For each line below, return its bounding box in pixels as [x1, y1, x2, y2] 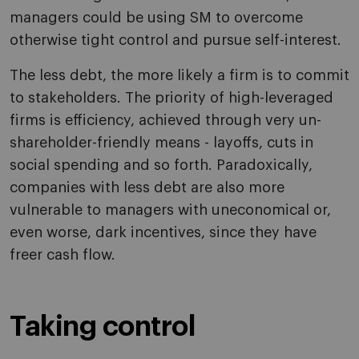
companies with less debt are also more [10, 180, 284, 196]
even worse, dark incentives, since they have [10, 225, 317, 240]
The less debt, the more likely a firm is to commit [10, 68, 349, 83]
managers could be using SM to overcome [10, 10, 303, 26]
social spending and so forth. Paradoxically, [10, 158, 313, 173]
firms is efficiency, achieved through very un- [10, 113, 321, 128]
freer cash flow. [10, 248, 115, 263]
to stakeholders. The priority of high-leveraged [10, 91, 333, 106]
